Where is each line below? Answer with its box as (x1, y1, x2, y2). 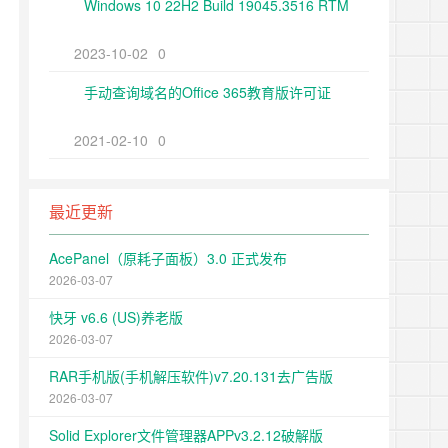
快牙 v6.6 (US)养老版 (49, 307, 183, 327)
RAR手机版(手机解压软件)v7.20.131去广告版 (49, 366, 333, 386)
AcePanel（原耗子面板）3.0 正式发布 (49, 248, 287, 268)
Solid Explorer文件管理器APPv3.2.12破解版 (49, 425, 323, 445)
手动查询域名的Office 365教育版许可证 (84, 82, 331, 102)
